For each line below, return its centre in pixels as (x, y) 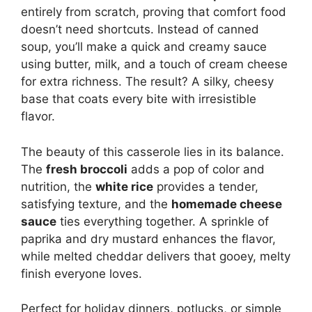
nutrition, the (58, 186)
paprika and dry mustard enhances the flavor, (148, 239)
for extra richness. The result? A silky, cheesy (147, 81)
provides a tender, (206, 186)
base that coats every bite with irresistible (139, 99)
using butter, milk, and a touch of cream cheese (154, 64)
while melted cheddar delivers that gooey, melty (156, 256)
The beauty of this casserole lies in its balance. (153, 151)
